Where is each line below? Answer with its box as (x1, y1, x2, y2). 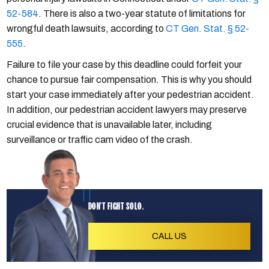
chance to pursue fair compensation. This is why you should (7, 74, 252, 85)
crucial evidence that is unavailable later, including (7, 119, 213, 130)
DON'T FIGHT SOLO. (88, 201, 144, 212)
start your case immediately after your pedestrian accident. (7, 89, 255, 100)
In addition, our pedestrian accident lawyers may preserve (7, 104, 247, 115)
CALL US (151, 232, 187, 241)
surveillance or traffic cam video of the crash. (7, 134, 193, 145)
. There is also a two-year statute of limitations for (38, 8, 246, 19)
